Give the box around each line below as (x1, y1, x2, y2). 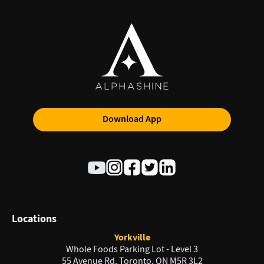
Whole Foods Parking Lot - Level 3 (66, 243, 198, 256)
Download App (103, 113, 161, 126)
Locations (12, 212, 57, 226)
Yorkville (114, 231, 150, 244)
